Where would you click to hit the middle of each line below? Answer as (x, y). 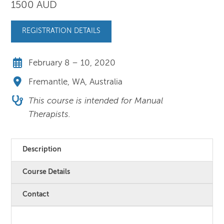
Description (42, 149)
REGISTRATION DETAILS (61, 31)
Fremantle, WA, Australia (76, 82)
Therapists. (50, 115)
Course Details (46, 172)
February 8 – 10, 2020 (72, 63)
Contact (36, 194)
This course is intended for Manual (96, 101)
